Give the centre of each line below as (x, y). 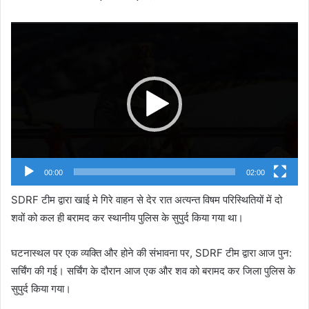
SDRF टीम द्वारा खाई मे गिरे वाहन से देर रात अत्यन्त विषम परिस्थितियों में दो (147, 200)
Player (169, 48)
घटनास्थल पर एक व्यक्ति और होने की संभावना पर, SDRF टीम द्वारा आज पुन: (151, 253)
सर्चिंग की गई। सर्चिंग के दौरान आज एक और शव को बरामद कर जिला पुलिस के (153, 271)
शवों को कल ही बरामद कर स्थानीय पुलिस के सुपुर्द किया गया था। (127, 218)
